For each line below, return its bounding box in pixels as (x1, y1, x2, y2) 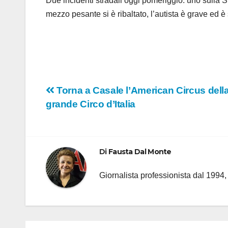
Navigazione (45, 84, 141, 104)
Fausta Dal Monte (108, 147, 172, 157)
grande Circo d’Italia (46, 99, 135, 110)
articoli (45, 105, 98, 125)
